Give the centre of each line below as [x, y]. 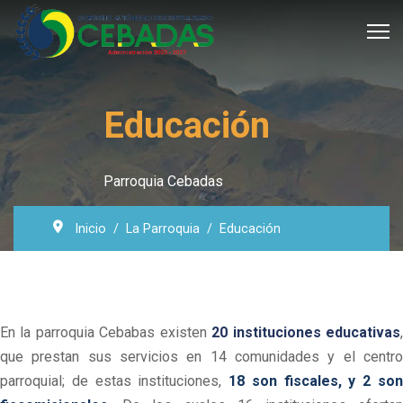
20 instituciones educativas [306, 332]
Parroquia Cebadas [163, 181]
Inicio [90, 229]
